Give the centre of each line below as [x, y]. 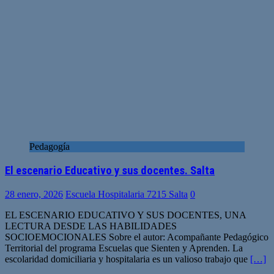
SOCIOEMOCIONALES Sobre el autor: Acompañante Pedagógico [137, 237]
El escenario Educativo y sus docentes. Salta [110, 170]
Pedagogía [50, 147]
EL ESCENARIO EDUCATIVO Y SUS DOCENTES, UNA [125, 215]
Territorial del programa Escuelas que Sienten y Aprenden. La [124, 248]
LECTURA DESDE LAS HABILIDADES [91, 226]
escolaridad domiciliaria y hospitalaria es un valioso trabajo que [128, 259]
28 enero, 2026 [34, 194]
